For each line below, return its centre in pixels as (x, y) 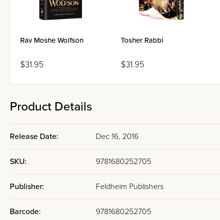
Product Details (51, 107)
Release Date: (34, 137)
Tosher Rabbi (142, 40)
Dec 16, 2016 (117, 137)
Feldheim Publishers (130, 187)
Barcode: (25, 212)
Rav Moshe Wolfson (52, 40)
